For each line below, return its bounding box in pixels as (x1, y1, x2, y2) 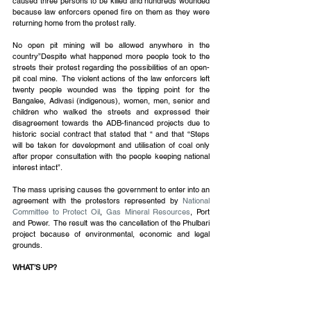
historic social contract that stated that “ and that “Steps (12, 129, 210, 140)
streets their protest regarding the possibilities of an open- (12, 62, 210, 73)
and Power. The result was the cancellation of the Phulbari (12, 218, 210, 228)
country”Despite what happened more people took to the (12, 51, 210, 62)
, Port (190, 207, 210, 217)
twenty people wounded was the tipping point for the (12, 85, 210, 95)
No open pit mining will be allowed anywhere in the (12, 40, 210, 51)
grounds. (12, 240, 42, 251)
